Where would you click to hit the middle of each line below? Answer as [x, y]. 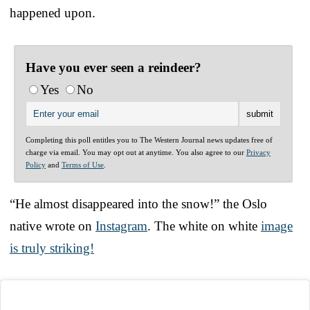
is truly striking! [52, 248]
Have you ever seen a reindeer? [113, 67]
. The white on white [204, 226]
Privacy [258, 152]
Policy [36, 164]
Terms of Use [83, 164]
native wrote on [53, 226]
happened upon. [53, 12]
